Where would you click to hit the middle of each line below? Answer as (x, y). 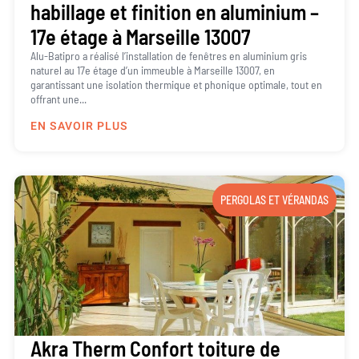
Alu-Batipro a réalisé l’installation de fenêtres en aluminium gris (168, 56)
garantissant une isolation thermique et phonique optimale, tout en (176, 85)
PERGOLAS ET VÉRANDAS (275, 200)
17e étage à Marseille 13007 (140, 37)
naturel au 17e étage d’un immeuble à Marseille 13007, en (152, 71)
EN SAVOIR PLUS (79, 127)
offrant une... (58, 99)
